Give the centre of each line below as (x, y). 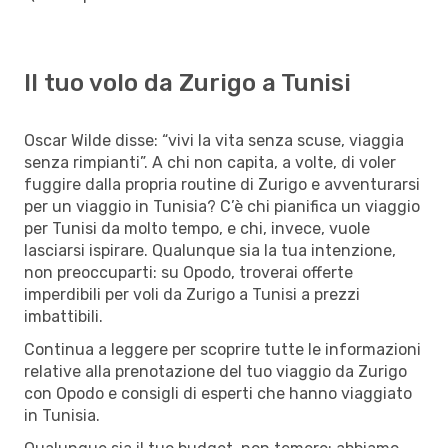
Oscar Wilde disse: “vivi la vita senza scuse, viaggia (214, 140)
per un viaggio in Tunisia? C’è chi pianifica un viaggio (222, 206)
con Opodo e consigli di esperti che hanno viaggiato (218, 393)
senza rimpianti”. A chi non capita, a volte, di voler (210, 162)
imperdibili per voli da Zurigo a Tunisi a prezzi (192, 294)
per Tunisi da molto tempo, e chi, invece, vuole (197, 228)
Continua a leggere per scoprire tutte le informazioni (222, 349)
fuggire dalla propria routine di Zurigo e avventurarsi (222, 184)
